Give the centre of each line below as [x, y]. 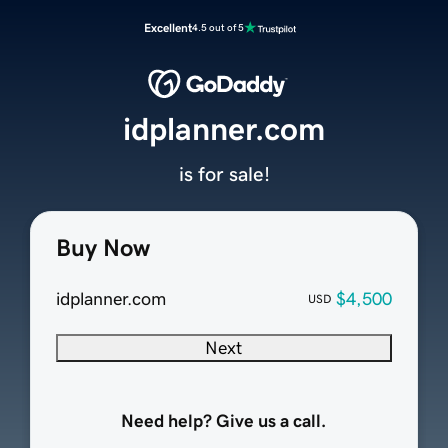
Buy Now [102, 248]
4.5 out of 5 [218, 27]
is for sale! [224, 174]
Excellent [168, 28]
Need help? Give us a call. [224, 421]
